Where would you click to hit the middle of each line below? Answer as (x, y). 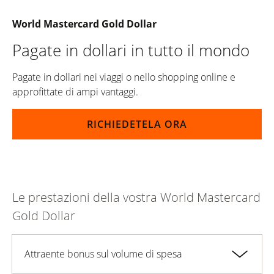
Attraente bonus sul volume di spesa (103, 254)
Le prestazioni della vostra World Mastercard (136, 198)
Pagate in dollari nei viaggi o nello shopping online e (124, 77)
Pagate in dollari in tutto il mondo (131, 50)
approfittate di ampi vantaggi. (75, 92)
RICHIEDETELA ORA (137, 124)
